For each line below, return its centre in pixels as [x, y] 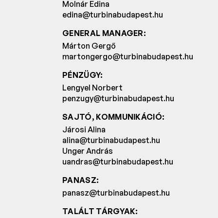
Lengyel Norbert [92, 88]
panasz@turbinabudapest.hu [116, 193]
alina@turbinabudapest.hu [111, 140]
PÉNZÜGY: [83, 75]
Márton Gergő [89, 46]
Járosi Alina [84, 130]
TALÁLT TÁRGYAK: [100, 211]
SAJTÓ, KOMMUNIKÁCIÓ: [114, 117]
